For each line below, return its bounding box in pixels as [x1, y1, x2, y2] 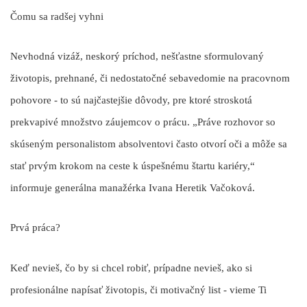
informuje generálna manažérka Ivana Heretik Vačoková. [10, 182, 255, 194]
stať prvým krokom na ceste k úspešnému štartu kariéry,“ [10, 160, 255, 172]
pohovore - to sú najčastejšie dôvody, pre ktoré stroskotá [10, 95, 252, 106]
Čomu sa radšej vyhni [10, 10, 103, 22]
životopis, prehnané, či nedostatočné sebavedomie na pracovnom [10, 73, 290, 84]
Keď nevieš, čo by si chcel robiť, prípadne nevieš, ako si [10, 262, 252, 273]
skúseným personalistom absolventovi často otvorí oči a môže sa [10, 138, 287, 150]
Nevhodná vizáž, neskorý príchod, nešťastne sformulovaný [10, 51, 264, 62]
